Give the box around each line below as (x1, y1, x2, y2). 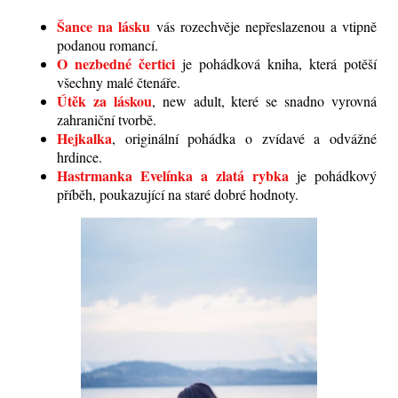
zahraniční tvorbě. (57, 110, 156, 129)
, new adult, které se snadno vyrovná (151, 92, 377, 110)
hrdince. (57, 147, 102, 166)
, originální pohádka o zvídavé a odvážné (112, 129, 377, 147)
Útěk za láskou (57, 91, 152, 111)
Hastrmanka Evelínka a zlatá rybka (57, 165, 289, 186)
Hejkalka (57, 128, 112, 148)
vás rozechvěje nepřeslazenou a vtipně (150, 17, 377, 36)
